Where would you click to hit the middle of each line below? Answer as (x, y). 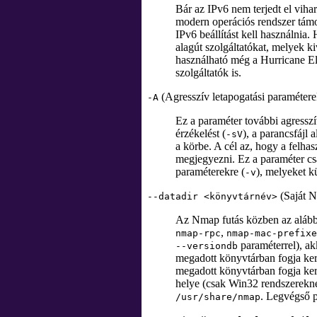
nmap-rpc (198, 233)
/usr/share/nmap (218, 297)
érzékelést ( (201, 133)
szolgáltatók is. (208, 73)
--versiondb (207, 246)
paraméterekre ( (210, 172)
